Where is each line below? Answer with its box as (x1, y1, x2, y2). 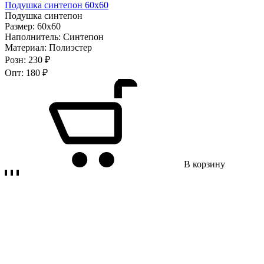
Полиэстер (49, 42, 92, 52)
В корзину (184, 159, 225, 169)
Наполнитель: (5, 31, 63, 42)
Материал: (5, 42, 49, 52)
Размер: (5, 21, 37, 31)
